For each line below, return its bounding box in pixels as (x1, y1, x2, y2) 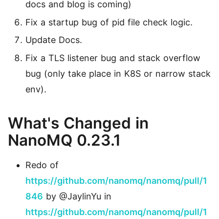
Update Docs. (25, 35, 82, 45)
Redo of (25, 160, 59, 171)
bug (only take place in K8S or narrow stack (25, 68, 211, 79)
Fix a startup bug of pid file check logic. (25, 17, 193, 27)
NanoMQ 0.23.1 (8, 131, 121, 150)
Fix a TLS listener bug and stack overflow (25, 52, 200, 63)
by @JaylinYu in (43, 191, 111, 202)
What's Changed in (8, 113, 149, 133)
